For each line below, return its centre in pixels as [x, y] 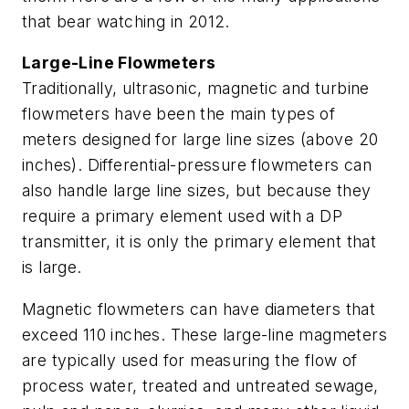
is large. [52, 267]
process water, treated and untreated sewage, [200, 385]
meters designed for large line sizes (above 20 [200, 140]
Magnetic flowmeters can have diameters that [199, 309]
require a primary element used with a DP [182, 216]
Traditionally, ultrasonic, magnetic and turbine [196, 89]
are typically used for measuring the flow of [190, 360]
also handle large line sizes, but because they [197, 191]
